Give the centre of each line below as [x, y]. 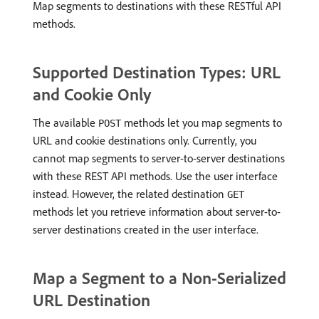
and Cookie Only [92, 94]
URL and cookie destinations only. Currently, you [145, 140]
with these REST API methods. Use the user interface [155, 176]
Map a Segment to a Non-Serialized [159, 278]
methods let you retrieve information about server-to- [157, 211]
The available [66, 122]
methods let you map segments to [202, 122]
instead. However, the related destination [130, 194]
